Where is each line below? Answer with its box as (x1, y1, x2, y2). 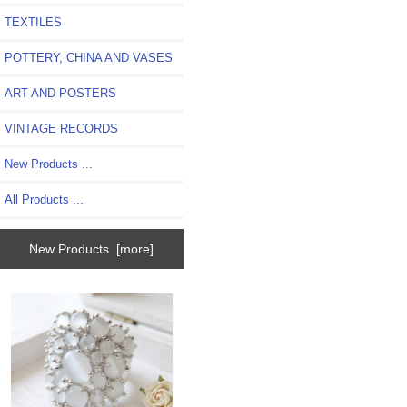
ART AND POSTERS (5, 85, 116, 100)
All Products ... (5, 192, 84, 206)
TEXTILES (5, 15, 62, 29)
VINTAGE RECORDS (5, 121, 118, 135)
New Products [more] (29, 242, 154, 257)
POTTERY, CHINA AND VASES (5, 50, 173, 65)
